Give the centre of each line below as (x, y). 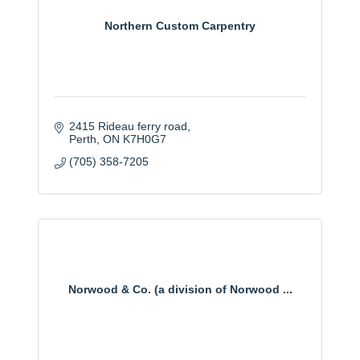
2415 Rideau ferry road (128, 126)
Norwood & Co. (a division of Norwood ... (180, 290)
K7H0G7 (144, 139)
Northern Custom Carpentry (180, 26)
